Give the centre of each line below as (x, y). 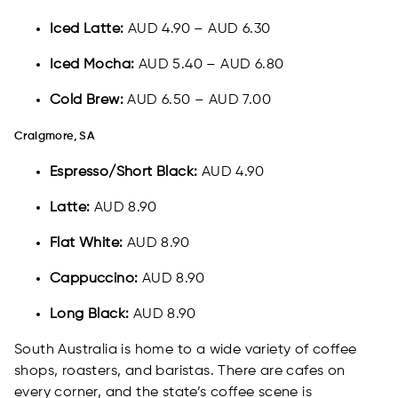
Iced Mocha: (94, 65)
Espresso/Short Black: (126, 173)
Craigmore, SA (55, 137)
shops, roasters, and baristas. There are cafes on (180, 372)
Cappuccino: (96, 279)
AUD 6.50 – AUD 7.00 (199, 101)
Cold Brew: (89, 101)
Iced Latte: (89, 30)
